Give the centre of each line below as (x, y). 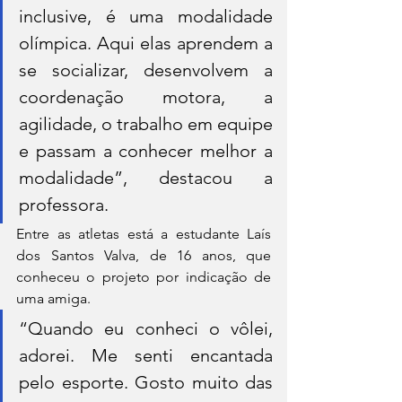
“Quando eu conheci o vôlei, (146, 329)
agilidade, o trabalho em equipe (146, 124)
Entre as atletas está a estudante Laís (144, 234)
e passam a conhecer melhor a (146, 151)
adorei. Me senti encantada (146, 356)
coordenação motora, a (146, 97)
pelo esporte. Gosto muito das (146, 383)
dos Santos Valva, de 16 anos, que (144, 256)
